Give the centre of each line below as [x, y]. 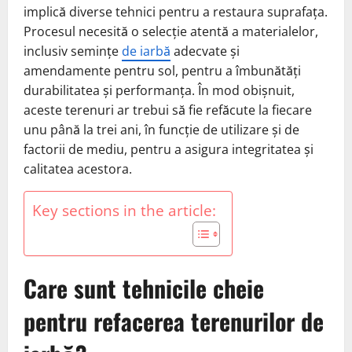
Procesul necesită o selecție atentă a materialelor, [171, 31]
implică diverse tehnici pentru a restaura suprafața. [176, 11]
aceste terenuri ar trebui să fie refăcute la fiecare [168, 110]
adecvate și [205, 51]
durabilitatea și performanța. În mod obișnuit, [159, 90]
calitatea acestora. [78, 169]
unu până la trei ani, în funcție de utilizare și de [161, 129]
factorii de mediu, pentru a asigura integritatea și [169, 149]
